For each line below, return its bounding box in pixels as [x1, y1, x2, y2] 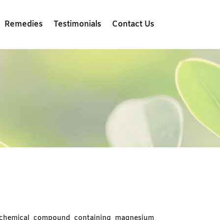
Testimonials [53, 19, 101, 29]
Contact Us [111, 19, 154, 29]
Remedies [4, 19, 43, 29]
